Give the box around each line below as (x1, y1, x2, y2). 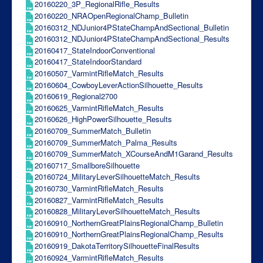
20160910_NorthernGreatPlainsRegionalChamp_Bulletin (35, 217, 223, 228)
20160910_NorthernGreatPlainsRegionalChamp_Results (35, 228, 224, 240)
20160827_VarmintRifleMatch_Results (35, 194, 164, 205)
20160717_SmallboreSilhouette (35, 159, 140, 171)
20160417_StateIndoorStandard (35, 56, 141, 68)
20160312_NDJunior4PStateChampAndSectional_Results (35, 33, 230, 45)
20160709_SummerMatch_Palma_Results (35, 136, 177, 148)
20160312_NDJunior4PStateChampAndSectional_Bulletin (35, 21, 229, 33)
